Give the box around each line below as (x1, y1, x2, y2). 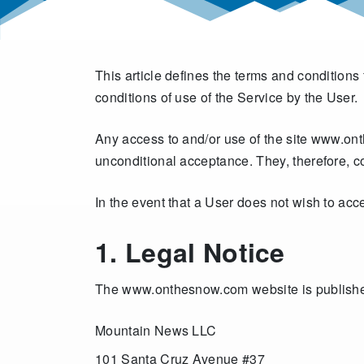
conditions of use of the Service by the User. (95, 88, 358, 106)
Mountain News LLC (95, 321, 217, 340)
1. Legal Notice (95, 233, 285, 271)
